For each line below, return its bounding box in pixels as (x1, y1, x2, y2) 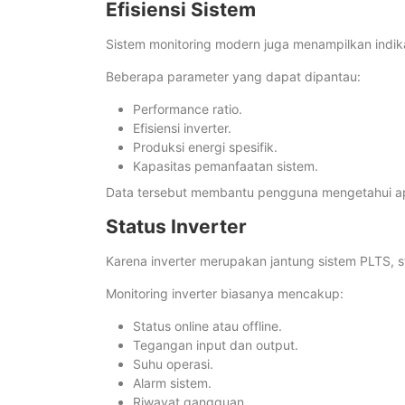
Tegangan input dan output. (133, 337, 298, 353)
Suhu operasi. (133, 356, 213, 372)
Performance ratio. (133, 101, 242, 118)
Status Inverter (106, 215, 247, 239)
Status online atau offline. (133, 318, 282, 334)
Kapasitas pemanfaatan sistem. (133, 158, 318, 174)
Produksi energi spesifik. (133, 139, 278, 155)
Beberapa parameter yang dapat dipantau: (106, 69, 361, 85)
